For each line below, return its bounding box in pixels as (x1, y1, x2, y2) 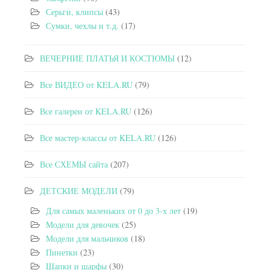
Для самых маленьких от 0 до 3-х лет (46, 204, 181, 216)
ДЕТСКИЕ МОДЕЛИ (40, 184, 118, 196)
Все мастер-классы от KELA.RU (40, 131, 155, 143)
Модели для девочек (46, 218, 119, 230)
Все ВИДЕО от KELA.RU (40, 78, 133, 90)
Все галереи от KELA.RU (40, 105, 131, 117)
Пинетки (46, 246, 78, 258)
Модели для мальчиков (46, 232, 128, 244)
